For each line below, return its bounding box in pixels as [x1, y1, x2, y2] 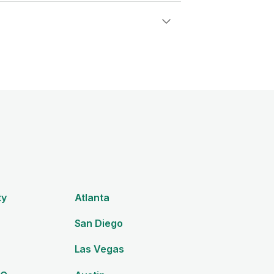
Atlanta [74, 191, 109, 204]
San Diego [74, 217, 123, 230]
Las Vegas [74, 243, 124, 256]
